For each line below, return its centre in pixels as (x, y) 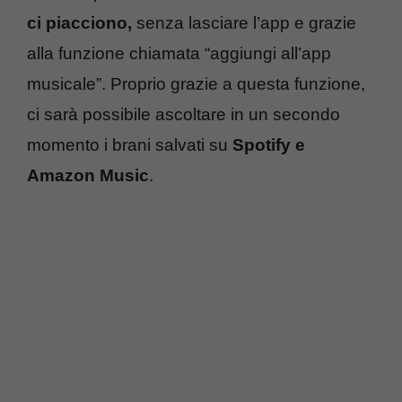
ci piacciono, (79, 22)
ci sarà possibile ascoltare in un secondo (184, 114)
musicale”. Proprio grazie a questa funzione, (196, 83)
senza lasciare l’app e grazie (244, 22)
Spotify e (269, 144)
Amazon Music (88, 175)
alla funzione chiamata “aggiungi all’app (179, 53)
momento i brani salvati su (130, 144)
